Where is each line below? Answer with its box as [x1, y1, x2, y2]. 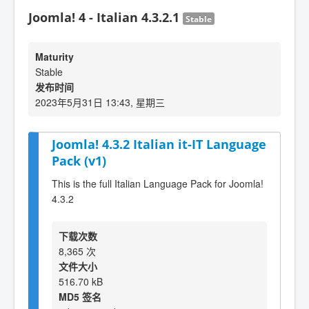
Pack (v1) [52, 152, 106, 169]
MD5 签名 [59, 289, 101, 303]
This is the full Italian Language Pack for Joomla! [52, 176, 263, 190]
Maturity [35, 50, 74, 63]
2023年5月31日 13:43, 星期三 [35, 95, 165, 109]
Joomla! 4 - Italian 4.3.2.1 [28, 9, 183, 26]
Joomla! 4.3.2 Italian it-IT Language [52, 136, 266, 152]
